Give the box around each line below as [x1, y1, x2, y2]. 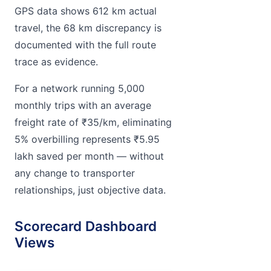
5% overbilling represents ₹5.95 [15, 132, 160, 145]
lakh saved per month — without [15, 149, 164, 162]
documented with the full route [15, 38, 156, 51]
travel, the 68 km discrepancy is [15, 21, 162, 34]
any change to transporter [15, 166, 135, 179]
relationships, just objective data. [15, 183, 166, 196]
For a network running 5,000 [15, 82, 145, 94]
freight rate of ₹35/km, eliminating [15, 116, 172, 128]
